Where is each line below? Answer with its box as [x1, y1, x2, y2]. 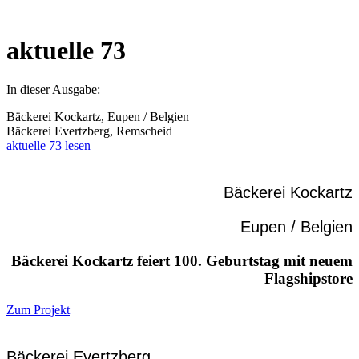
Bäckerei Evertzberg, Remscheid [6, 124, 172, 139]
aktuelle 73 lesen [6, 139, 91, 153]
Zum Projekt [6, 302, 70, 317]
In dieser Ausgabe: [6, 83, 100, 97]
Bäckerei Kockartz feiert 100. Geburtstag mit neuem [11, 252, 353, 270]
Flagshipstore [264, 270, 353, 288]
